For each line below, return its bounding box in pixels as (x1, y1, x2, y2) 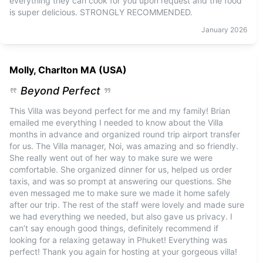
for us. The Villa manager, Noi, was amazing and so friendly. (9, 141, 238, 151)
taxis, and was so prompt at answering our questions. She (9, 176, 231, 186)
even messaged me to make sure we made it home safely (9, 188, 230, 198)
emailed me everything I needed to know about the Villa (9, 117, 223, 127)
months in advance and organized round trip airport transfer (9, 129, 240, 139)
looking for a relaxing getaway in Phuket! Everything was (9, 235, 227, 245)
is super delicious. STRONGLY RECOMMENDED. (9, 7, 193, 17)
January (201, 25, 229, 34)
